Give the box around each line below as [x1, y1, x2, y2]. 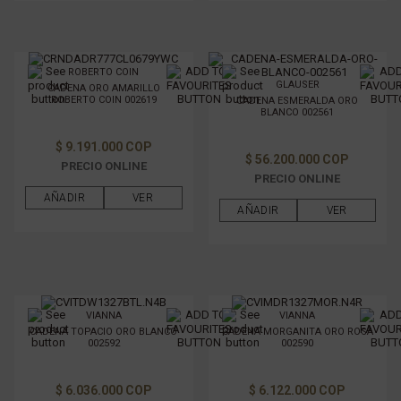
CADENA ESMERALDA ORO [236, 95, 359, 107]
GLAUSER [275, 79, 320, 90]
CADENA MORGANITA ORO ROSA [221, 326, 373, 337]
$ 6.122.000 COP [249, 383, 346, 397]
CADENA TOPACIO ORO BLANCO [30, 326, 178, 337]
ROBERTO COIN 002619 [50, 94, 157, 106]
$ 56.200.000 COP [245, 152, 350, 166]
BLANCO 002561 [260, 107, 335, 118]
